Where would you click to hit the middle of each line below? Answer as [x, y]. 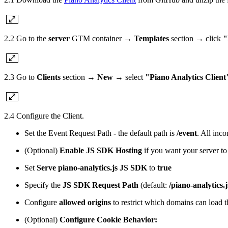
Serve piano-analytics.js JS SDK [92, 167]
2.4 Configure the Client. [44, 116]
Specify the [44, 185]
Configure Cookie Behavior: [108, 219]
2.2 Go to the [26, 38]
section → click [196, 38]
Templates [151, 38]
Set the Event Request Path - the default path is [101, 133]
